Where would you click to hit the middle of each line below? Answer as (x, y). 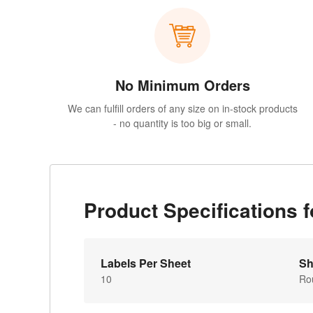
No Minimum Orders (182, 85)
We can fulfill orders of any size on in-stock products (182, 109)
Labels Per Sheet (146, 263)
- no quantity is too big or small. (183, 123)
